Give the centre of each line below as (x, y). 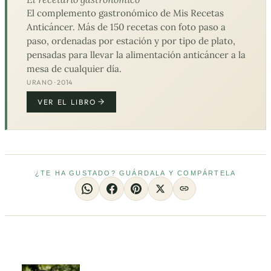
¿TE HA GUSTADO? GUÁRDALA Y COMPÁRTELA (135, 173)
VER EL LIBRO (67, 102)
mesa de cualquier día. (74, 69)
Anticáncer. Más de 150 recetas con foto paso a (126, 27)
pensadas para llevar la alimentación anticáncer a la (136, 55)
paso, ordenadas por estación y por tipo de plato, (131, 41)
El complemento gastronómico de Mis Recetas (125, 13)
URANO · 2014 (50, 82)
